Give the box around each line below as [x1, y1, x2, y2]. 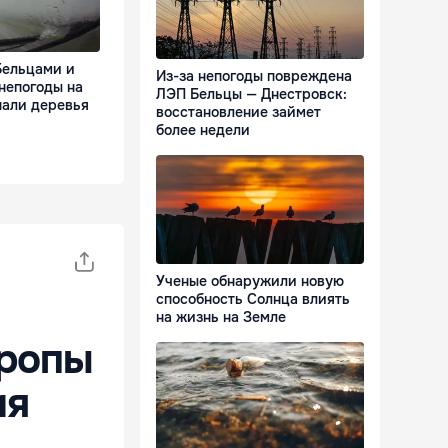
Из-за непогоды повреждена [156, 67, 352, 86]
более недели [156, 121, 250, 140]
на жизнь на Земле [156, 308, 286, 327]
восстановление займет [156, 103, 321, 122]
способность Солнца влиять [156, 290, 350, 309]
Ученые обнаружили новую [156, 272, 344, 291]
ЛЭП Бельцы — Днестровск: [156, 85, 347, 104]
